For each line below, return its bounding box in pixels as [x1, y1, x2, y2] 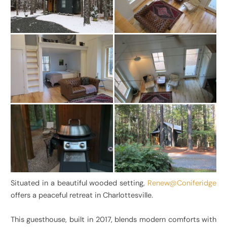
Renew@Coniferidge [147, 178, 217, 188]
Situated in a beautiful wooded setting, [10, 178, 148, 188]
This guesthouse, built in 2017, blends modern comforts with [10, 215, 217, 225]
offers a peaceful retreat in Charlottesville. [10, 191, 153, 201]
